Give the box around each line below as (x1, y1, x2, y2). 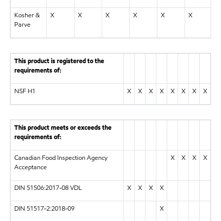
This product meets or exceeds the (14, 123, 111, 132)
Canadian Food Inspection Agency (14, 153, 108, 162)
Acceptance (14, 162, 47, 172)
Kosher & (14, 10, 40, 20)
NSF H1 (14, 86, 36, 96)
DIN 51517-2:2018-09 (14, 204, 74, 213)
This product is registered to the (14, 56, 104, 66)
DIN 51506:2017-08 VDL (14, 183, 82, 192)
